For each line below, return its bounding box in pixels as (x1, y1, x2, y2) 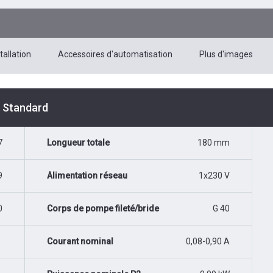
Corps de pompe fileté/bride (47, 203, 159, 213)
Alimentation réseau (47, 170, 127, 180)
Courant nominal (47, 236, 113, 246)
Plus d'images (199, 49, 253, 59)
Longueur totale (47, 137, 110, 147)
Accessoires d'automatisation (58, 49, 172, 59)
